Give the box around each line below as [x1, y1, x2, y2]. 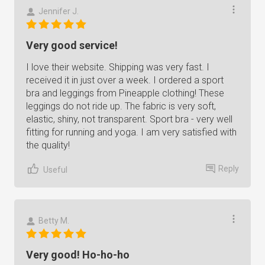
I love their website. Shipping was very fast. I [26, 62, 209, 73]
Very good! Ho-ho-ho [26, 248, 130, 261]
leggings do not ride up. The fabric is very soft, [26, 101, 216, 112]
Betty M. [38, 216, 69, 225]
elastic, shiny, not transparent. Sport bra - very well [26, 114, 232, 125]
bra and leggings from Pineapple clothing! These [26, 88, 224, 99]
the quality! [26, 140, 70, 151]
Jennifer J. [38, 7, 79, 16]
